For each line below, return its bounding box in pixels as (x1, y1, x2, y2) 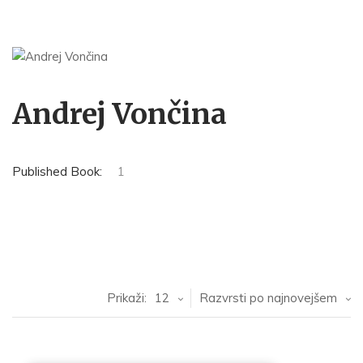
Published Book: (12, 164, 102, 179)
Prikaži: (107, 290, 147, 305)
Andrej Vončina (12, 96, 227, 132)
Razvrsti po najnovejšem (199, 290, 337, 305)
